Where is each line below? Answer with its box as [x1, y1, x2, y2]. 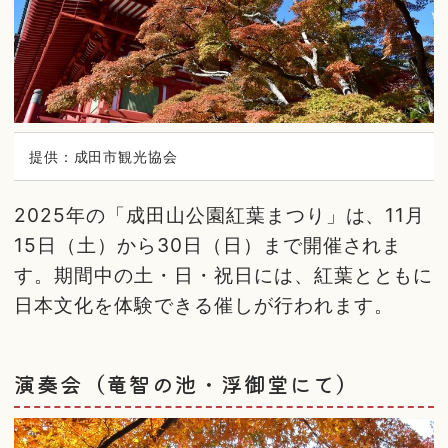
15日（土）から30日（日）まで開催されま [14, 233, 403, 258]
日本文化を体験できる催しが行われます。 [14, 293, 394, 318]
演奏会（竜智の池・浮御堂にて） [14, 367, 359, 399]
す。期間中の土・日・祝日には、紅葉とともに [14, 263, 434, 288]
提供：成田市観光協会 [28, 147, 179, 165]
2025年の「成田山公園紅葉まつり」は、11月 [14, 203, 426, 228]
